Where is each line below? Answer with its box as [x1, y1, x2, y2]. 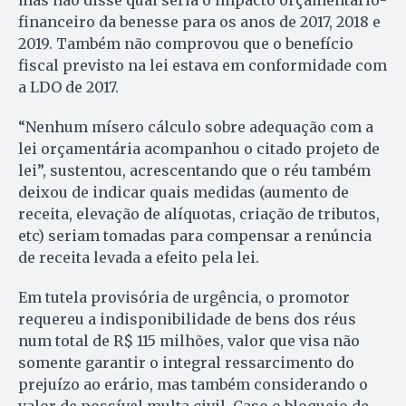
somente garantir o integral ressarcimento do [18, 353, 354, 372]
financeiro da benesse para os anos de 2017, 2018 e [18, 13, 381, 32]
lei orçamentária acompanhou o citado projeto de [18, 140, 380, 159]
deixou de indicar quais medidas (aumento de [18, 183, 349, 202]
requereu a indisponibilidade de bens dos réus [18, 310, 356, 329]
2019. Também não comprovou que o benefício [18, 34, 353, 53]
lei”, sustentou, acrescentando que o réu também [18, 161, 371, 180]
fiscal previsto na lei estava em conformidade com [18, 56, 387, 75]
